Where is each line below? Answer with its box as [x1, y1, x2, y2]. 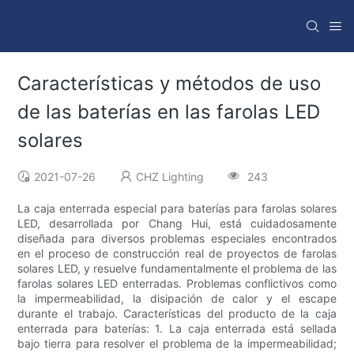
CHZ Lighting [136, 170, 205, 184]
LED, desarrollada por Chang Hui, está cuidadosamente [17, 217, 337, 231]
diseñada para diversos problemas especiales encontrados [17, 232, 337, 246]
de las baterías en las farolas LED [17, 100, 321, 124]
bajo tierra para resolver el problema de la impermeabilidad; [17, 337, 337, 351]
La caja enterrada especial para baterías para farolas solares [17, 201, 337, 216]
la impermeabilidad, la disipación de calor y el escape [17, 292, 337, 306]
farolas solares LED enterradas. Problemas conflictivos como [17, 277, 337, 291]
